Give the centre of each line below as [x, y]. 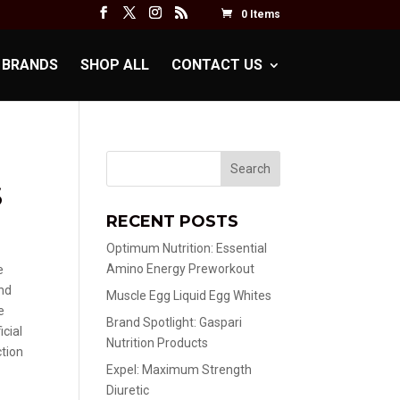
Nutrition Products [158, 343]
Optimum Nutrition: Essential [187, 248]
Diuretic [128, 390]
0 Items [260, 14]
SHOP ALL [114, 64]
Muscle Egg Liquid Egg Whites [189, 296]
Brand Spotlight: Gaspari [175, 322]
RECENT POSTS [173, 221]
